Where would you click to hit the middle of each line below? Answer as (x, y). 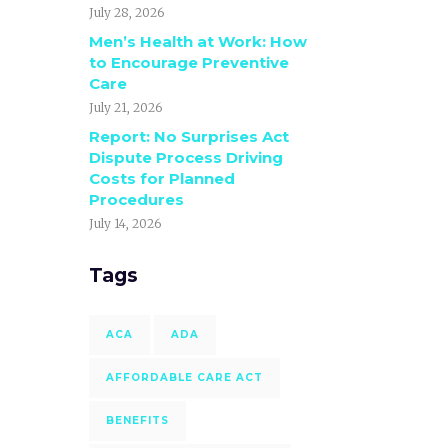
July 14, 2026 (124, 223)
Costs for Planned (161, 178)
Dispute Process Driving (185, 157)
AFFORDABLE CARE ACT (184, 377)
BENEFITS (137, 420)
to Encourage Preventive (188, 62)
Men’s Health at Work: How (197, 41)
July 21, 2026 (125, 107)
